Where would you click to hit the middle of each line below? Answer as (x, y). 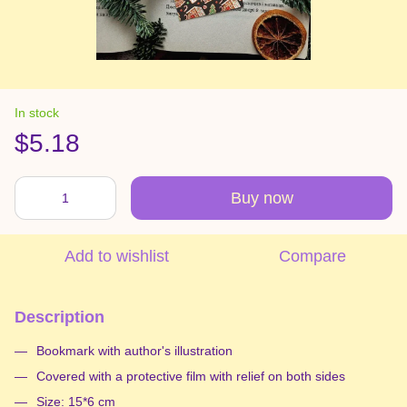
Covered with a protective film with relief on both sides (191, 376)
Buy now (262, 198)
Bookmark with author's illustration (134, 350)
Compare (313, 256)
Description (60, 317)
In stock (37, 112)
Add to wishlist (116, 256)
